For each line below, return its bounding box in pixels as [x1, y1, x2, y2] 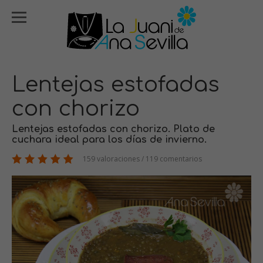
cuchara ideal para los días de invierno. [12, 134, 207, 145]
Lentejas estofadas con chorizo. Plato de [12, 124, 215, 134]
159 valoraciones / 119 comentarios [81, 154, 202, 164]
